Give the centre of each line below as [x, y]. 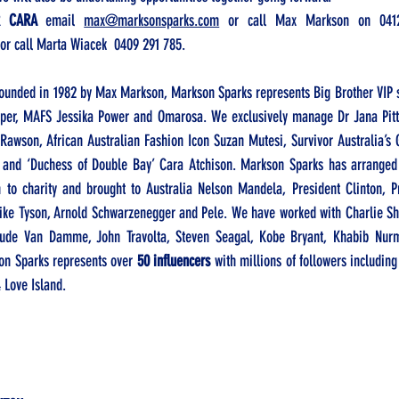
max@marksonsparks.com [152, 20]
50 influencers [174, 261]
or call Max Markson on [299, 20]
